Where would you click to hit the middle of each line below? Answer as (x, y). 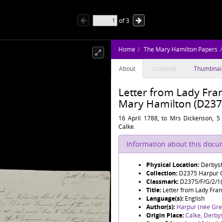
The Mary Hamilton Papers (181, 49)
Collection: (163, 173)
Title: (154, 190)
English (195, 198)
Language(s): (166, 198)
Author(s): (161, 207)
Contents (165, 69)
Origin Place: (166, 215)
